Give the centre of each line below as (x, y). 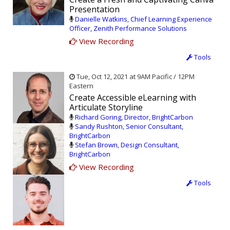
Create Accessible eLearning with (133, 98)
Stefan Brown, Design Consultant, (127, 145)
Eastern (81, 86)
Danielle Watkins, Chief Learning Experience (143, 19)
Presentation (94, 9)
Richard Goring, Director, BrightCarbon (134, 117)
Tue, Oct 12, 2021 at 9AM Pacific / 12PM (135, 77)
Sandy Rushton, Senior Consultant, (129, 127)
